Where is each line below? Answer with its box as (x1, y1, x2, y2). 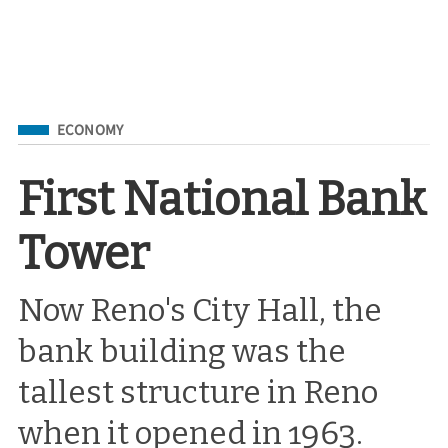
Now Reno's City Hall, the (18, 290, 383, 329)
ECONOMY (56, 120, 124, 140)
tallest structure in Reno (18, 372, 379, 411)
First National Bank (18, 171, 427, 227)
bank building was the (18, 331, 347, 370)
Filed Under (18, 115, 107, 139)
